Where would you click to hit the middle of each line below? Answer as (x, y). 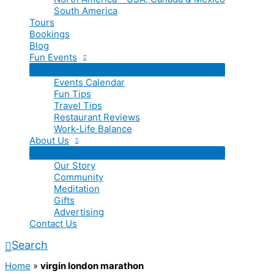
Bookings (50, 34)
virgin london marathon (92, 266)
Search (30, 245)
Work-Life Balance (93, 129)
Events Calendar (89, 82)
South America (86, 11)
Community (79, 177)
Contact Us (53, 224)
